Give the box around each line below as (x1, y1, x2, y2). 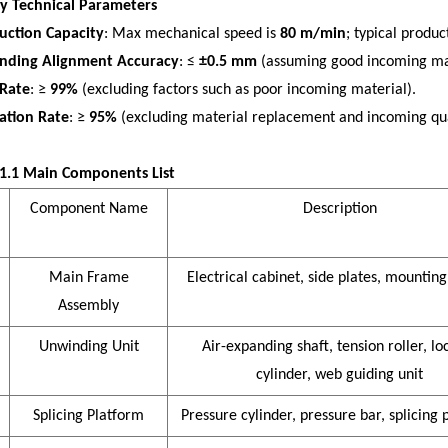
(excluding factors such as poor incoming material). (78, 82, 416, 99)
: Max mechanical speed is (104, 26, 280, 43)
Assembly (58, 298, 119, 315)
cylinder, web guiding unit (256, 367, 423, 384)
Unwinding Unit (38, 339, 139, 356)
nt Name (91, 201, 148, 218)
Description (302, 201, 377, 218)
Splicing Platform (33, 408, 144, 425)
